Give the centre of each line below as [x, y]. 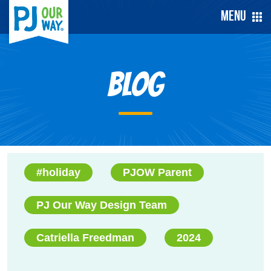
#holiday [58, 172]
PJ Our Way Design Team [102, 205]
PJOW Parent [157, 172]
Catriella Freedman [85, 238]
